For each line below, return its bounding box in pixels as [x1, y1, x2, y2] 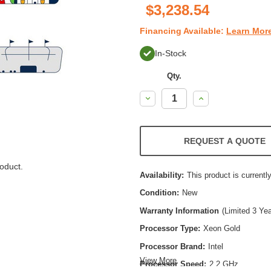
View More [140, 255, 177, 265]
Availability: [140, 170, 184, 180]
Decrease [143, 92, 180, 102]
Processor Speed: [140, 260, 206, 269]
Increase [196, 92, 230, 102]
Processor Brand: [140, 241, 205, 251]
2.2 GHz [209, 260, 238, 269]
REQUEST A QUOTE [183, 135, 266, 146]
